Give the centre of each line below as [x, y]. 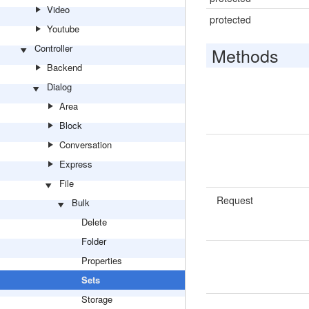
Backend [64, 67]
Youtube [63, 29]
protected [230, 19]
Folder [94, 241]
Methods [245, 55]
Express [76, 164]
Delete [94, 222]
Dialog [59, 87]
